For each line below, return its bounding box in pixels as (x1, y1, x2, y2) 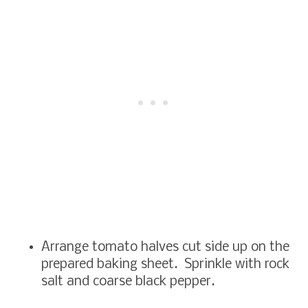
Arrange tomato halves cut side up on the (41, 240, 289, 254)
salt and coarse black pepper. (41, 274, 221, 289)
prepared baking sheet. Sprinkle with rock (41, 257, 289, 272)
